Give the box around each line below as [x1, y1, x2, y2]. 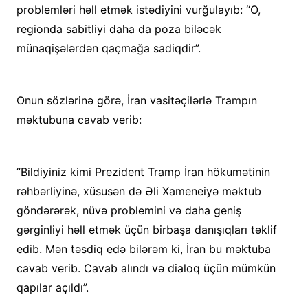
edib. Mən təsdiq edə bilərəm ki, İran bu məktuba [16, 242, 271, 256]
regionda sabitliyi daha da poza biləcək [16, 22, 221, 36]
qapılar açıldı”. [16, 280, 89, 294]
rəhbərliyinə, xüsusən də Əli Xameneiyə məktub [16, 184, 261, 198]
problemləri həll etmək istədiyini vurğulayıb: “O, [16, 3, 261, 16]
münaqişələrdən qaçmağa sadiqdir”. [16, 41, 201, 55]
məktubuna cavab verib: [16, 113, 142, 126]
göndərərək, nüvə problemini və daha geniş [16, 203, 241, 217]
